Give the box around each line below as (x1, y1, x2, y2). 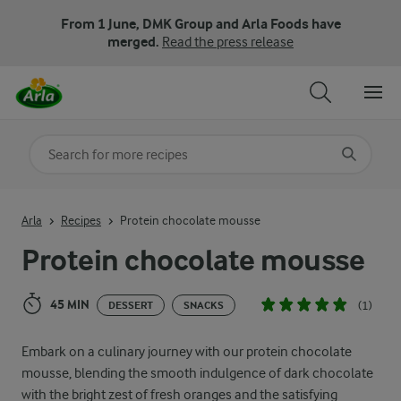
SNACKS (183, 299, 224, 311)
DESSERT (108, 299, 153, 311)
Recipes (61, 212, 101, 227)
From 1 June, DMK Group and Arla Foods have (60, 15, 341, 32)
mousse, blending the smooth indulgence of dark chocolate (21, 365, 373, 381)
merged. (107, 33, 162, 50)
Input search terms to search (29, 194, 198, 210)
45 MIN (50, 297, 90, 312)
